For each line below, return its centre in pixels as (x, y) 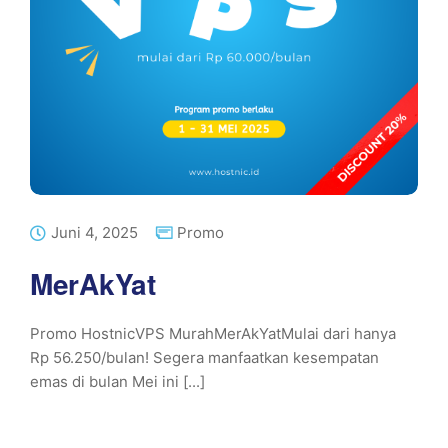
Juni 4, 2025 (94, 232)
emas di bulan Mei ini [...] (117, 381)
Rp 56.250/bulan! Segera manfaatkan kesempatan (204, 357)
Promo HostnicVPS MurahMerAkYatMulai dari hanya (213, 333)
